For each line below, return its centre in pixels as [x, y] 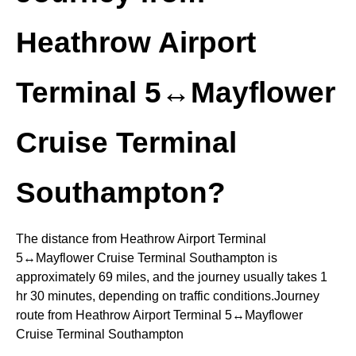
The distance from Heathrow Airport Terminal [141, 238]
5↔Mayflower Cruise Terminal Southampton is [147, 257]
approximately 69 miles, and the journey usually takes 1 [172, 277]
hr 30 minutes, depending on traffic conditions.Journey [168, 296]
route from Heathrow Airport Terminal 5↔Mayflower [159, 315]
